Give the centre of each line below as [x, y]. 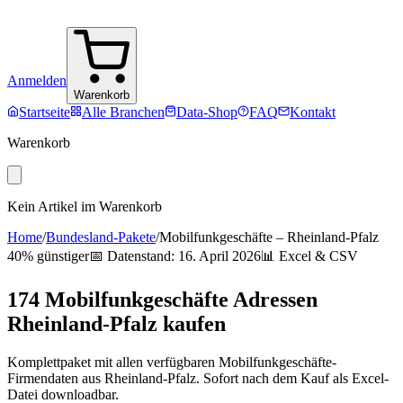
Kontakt [313, 112]
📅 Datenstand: [134, 256]
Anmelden [37, 81]
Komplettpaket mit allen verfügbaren [113, 362]
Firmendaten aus [56, 378]
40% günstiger [48, 256]
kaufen [192, 323]
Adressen [273, 299]
